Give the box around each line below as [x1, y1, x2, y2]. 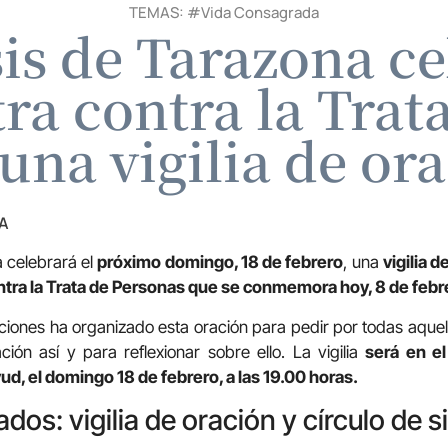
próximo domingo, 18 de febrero [97, 252, 344, 273]
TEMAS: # [129, 2, 201, 24]
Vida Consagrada [201, 2, 319, 24]
